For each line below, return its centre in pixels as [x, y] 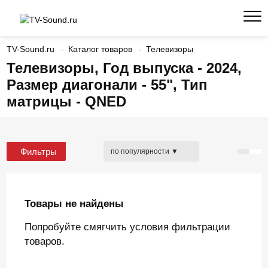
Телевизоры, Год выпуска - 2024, [124, 68]
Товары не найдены [74, 203]
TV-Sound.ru [31, 49]
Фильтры [38, 151]
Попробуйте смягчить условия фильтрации [128, 226]
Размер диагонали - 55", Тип [107, 85]
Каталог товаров [100, 49]
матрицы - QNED [67, 101]
